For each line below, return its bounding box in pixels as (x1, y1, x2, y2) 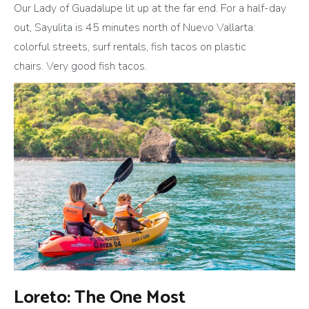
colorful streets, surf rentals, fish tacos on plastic (14, 39, 246, 55)
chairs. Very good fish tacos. (14, 59, 150, 74)
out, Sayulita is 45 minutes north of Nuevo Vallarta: (14, 20, 255, 36)
